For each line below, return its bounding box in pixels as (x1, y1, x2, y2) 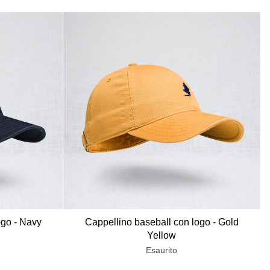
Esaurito (146, 245, 178, 256)
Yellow (147, 230, 177, 241)
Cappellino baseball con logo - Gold (84, 217, 239, 228)
